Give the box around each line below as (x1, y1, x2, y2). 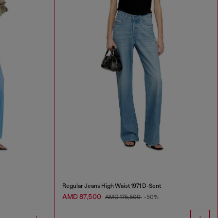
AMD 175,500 (105, 193, 142, 200)
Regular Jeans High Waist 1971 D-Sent (62, 182, 162, 189)
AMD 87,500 (62, 192, 103, 200)
